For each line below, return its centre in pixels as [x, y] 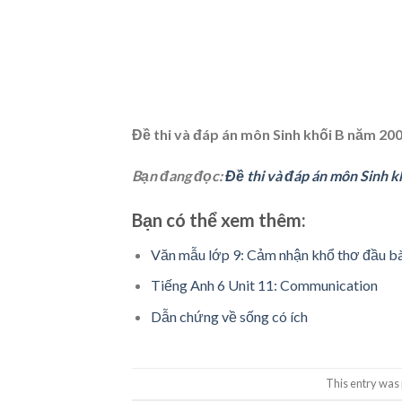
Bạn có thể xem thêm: [219, 219]
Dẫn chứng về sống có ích [229, 316]
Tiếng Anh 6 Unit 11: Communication [264, 285]
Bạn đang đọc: [179, 175]
